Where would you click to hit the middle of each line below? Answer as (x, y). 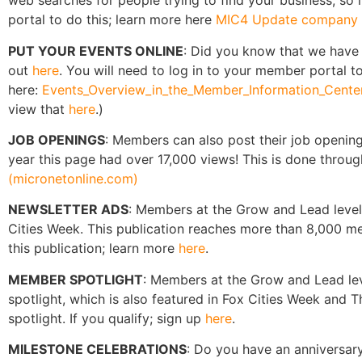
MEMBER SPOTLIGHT (76, 279)
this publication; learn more (93, 248)
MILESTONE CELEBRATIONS (97, 349)
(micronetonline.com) (73, 178)
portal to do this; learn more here (112, 20)
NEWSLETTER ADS (68, 210)
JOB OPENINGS (57, 139)
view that (38, 109)
